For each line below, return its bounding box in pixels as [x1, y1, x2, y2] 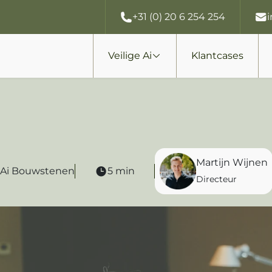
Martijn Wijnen [195, 157, 268, 168]
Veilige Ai [108, 50, 152, 61]
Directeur [195, 174, 237, 185]
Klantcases [191, 50, 243, 61]
